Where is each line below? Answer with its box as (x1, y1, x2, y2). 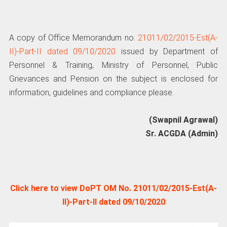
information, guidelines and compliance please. (9, 87, 174, 97)
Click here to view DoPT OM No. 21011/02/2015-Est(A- (10, 183, 217, 194)
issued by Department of (116, 46, 218, 56)
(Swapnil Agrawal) (149, 115, 218, 125)
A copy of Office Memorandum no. (9, 32, 138, 43)
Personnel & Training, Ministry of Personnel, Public (9, 60, 218, 70)
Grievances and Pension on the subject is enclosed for (9, 73, 218, 84)
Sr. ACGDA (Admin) (145, 128, 218, 138)
